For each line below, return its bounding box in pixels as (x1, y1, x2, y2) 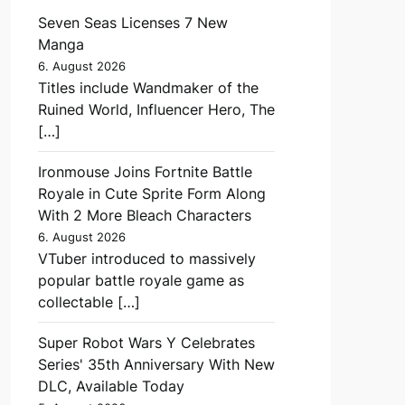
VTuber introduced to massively (37, 249, 256, 268)
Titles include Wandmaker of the (37, 78, 259, 97)
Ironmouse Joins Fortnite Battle (37, 162, 252, 181)
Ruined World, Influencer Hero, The (37, 99, 275, 118)
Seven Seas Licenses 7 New (37, 13, 228, 32)
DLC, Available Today (37, 376, 184, 395)
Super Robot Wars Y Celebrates (37, 333, 255, 352)
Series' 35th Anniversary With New (37, 354, 275, 373)
